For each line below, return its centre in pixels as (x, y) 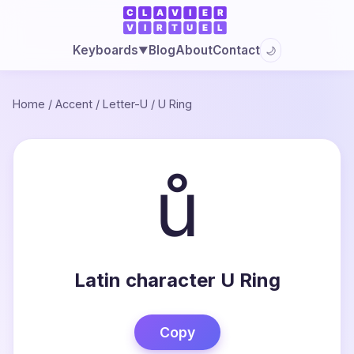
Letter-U (125, 104)
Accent (74, 104)
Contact (236, 50)
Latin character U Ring (177, 280)
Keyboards (105, 50)
